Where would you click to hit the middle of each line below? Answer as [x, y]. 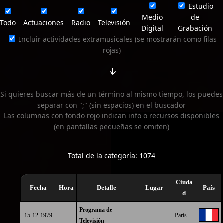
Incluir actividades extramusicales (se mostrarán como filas [116, 39]
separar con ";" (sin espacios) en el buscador [111, 105]
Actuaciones [44, 23]
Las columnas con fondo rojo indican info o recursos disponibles [111, 116]
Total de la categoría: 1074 [111, 156]
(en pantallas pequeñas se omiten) [111, 127]
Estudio [200, 6]
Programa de [96, 210]
